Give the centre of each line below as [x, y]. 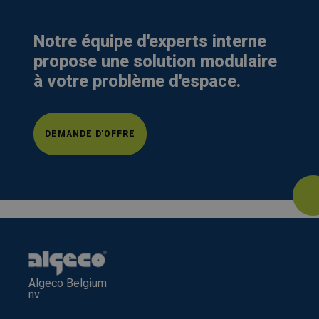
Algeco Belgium [68, 283]
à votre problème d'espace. [137, 81]
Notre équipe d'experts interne [150, 41]
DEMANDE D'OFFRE [90, 134]
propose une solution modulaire [155, 61]
